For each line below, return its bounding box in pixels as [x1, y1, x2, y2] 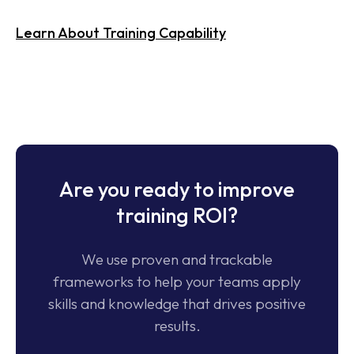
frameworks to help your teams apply [53, 271, 301, 291]
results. [153, 315, 201, 335]
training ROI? [116, 201, 238, 228]
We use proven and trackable [81, 249, 273, 269]
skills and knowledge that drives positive [48, 293, 306, 313]
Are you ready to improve [59, 175, 295, 202]
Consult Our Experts [16, 23, 149, 42]
